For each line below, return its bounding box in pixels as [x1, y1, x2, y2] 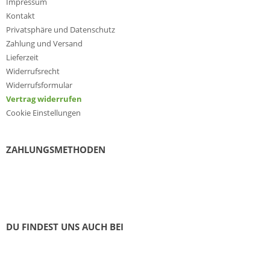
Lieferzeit [6, 52, 39, 63]
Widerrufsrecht [6, 66, 60, 77]
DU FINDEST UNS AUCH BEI [6, 221, 124, 233]
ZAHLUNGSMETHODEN [6, 143, 105, 155]
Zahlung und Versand [6, 38, 83, 49]
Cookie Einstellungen [6, 107, 81, 118]
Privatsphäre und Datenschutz [6, 24, 115, 35]
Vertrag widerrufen [6, 93, 82, 104]
